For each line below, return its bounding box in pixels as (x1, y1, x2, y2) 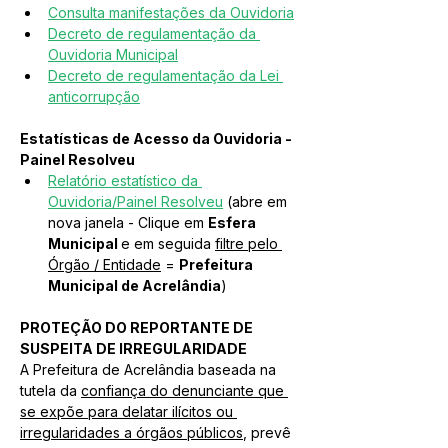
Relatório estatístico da (48, 172, 202, 189)
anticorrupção (48, 88, 140, 105)
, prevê (243, 424, 295, 441)
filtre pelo (215, 235, 282, 252)
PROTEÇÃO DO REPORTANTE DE (20, 319, 256, 336)
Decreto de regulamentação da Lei (48, 67, 283, 84)
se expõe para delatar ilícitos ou (20, 403, 237, 420)
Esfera (208, 214, 259, 231)
